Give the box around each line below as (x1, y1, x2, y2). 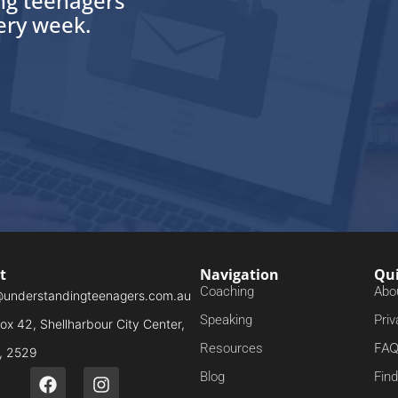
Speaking (199, 311, 252, 328)
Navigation (199, 264, 279, 284)
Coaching (199, 283, 254, 299)
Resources (199, 339, 263, 356)
